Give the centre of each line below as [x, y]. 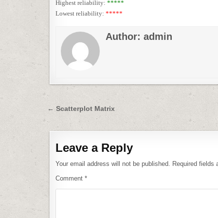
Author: [125, 36]
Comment [70, 178]
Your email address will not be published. [113, 164]
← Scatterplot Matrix [81, 109]
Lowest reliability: [81, 13]
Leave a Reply [94, 148]
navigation [81, 123]
